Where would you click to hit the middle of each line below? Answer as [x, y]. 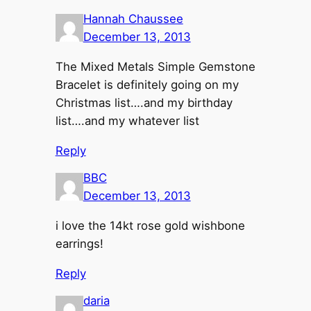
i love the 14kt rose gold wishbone [150, 226]
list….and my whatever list [127, 121]
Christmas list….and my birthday [144, 103]
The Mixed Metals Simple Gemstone [155, 67]
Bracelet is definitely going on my [147, 85]
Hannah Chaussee [133, 19]
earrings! [79, 244]
